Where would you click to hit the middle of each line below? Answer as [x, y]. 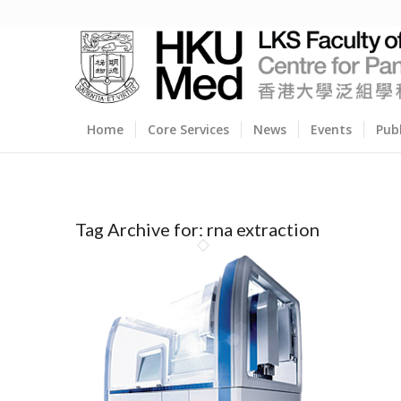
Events [331, 129]
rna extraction [263, 229]
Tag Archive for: [141, 229]
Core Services [188, 129]
